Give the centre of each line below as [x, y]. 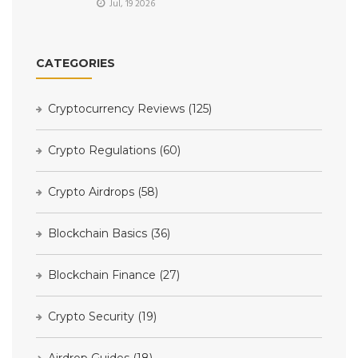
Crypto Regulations [102, 150]
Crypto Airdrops [91, 191]
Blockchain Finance [102, 274]
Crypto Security [91, 316]
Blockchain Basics [97, 233]
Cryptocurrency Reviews [116, 108]
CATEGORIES [76, 63]
